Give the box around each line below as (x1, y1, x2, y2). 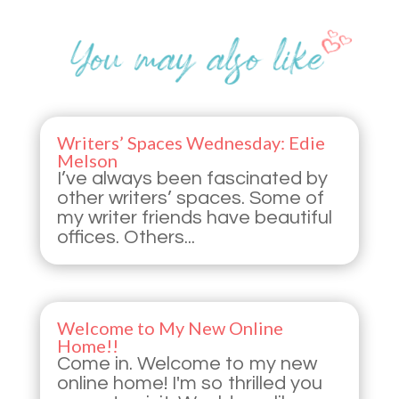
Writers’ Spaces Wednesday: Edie (56, 132, 325, 154)
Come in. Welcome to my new (56, 353, 317, 374)
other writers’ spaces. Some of (56, 188, 324, 209)
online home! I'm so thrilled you (56, 372, 322, 394)
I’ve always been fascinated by (56, 168, 328, 190)
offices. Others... (56, 227, 195, 248)
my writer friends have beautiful (56, 208, 332, 229)
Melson (56, 150, 118, 172)
